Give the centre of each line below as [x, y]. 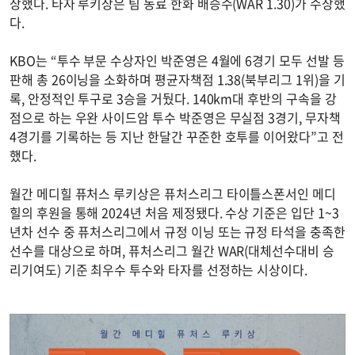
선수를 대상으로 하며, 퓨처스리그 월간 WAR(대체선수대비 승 [172, 250]
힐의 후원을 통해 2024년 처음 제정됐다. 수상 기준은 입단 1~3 [174, 212]
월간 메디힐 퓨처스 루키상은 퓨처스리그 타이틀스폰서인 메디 [173, 193]
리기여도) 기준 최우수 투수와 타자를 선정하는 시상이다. [159, 269]
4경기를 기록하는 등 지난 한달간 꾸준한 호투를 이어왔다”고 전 [177, 136]
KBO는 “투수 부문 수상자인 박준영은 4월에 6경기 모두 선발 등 [177, 60]
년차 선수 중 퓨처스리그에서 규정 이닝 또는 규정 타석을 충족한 [177, 231]
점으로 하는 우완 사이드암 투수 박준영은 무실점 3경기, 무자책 [175, 117]
